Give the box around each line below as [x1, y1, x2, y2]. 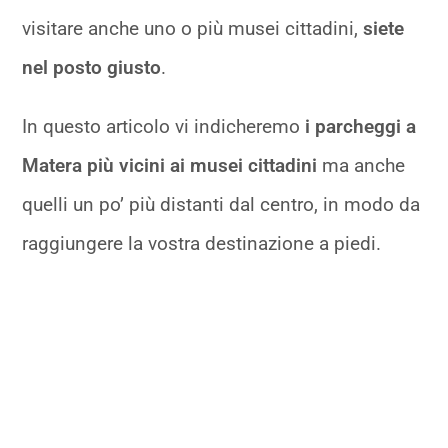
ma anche [317, 154, 406, 178]
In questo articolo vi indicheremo [22, 115, 306, 139]
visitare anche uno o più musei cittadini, [22, 17, 364, 41]
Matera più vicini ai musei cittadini [22, 154, 318, 178]
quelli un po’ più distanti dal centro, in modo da [22, 193, 421, 217]
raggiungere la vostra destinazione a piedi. [22, 232, 382, 256]
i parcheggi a [305, 115, 417, 139]
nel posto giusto [22, 56, 162, 80]
